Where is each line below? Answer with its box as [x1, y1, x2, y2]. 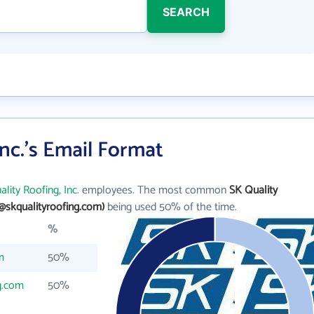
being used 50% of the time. [104, 198, 237, 217]
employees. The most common [79, 181, 229, 200]
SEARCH [162, 5, 210, 19]
